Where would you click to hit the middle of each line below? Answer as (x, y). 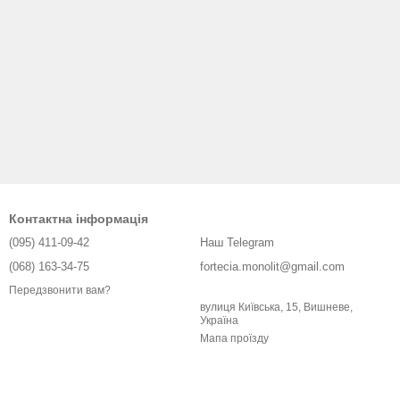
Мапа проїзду (234, 338)
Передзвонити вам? (60, 291)
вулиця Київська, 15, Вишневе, (276, 307)
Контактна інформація (79, 219)
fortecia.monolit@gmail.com (272, 267)
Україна (219, 321)
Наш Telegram (237, 242)
